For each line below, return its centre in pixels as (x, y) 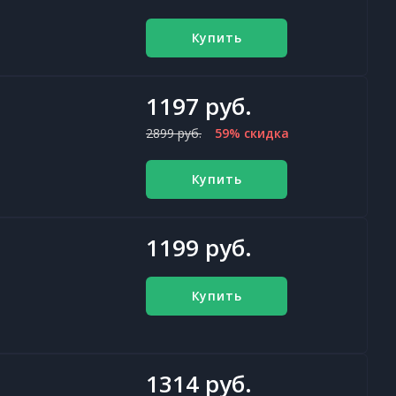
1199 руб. (199, 247)
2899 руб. (174, 133)
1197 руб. (199, 106)
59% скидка (252, 133)
